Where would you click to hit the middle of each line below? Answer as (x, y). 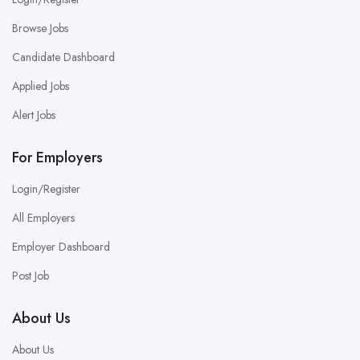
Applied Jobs (41, 86)
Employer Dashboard (61, 246)
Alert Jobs (34, 115)
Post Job (31, 275)
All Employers (43, 217)
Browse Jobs (40, 28)
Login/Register (46, 188)
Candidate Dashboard (63, 57)
